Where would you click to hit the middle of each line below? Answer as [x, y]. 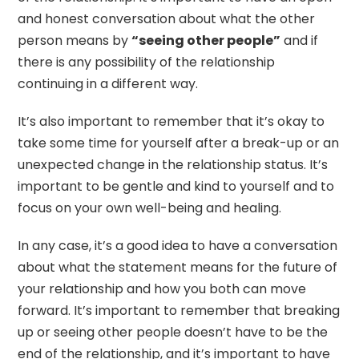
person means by [75, 41]
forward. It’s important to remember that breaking [179, 311]
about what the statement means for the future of [178, 268]
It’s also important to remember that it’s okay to [171, 122]
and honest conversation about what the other [167, 19]
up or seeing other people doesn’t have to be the [173, 333]
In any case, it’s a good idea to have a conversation [178, 246]
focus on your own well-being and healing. [150, 208]
